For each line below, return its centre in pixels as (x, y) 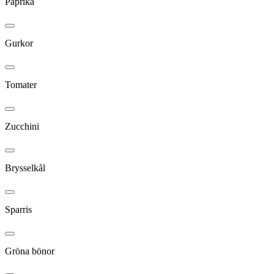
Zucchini (22, 126)
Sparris (18, 209)
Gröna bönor (30, 251)
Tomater (21, 84)
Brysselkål (25, 168)
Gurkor (19, 43)
